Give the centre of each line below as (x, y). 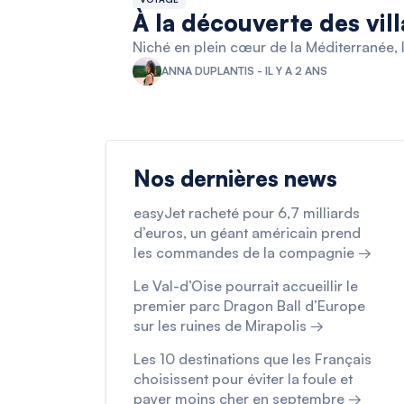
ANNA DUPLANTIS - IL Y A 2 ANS (244, 71)
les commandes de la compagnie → (252, 252)
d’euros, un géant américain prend (247, 233)
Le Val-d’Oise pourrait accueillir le (246, 286)
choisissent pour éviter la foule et (243, 379)
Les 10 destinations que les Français (252, 359)
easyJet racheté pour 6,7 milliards (247, 213)
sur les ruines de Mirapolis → (229, 326)
